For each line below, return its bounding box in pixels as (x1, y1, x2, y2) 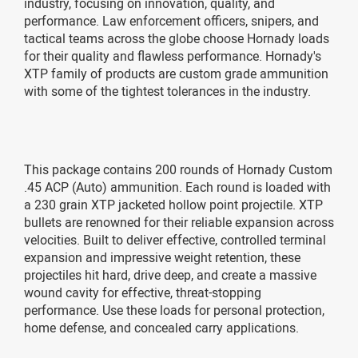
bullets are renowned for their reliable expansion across (24, 213, 334, 231)
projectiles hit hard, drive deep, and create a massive (24, 265, 316, 284)
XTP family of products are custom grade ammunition (24, 64, 328, 82)
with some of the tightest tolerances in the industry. (24, 82, 311, 100)
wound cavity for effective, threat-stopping (24, 283, 261, 301)
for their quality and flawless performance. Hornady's (24, 46, 321, 65)
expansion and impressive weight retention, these (24, 248, 300, 266)
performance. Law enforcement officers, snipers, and (24, 11, 319, 30)
